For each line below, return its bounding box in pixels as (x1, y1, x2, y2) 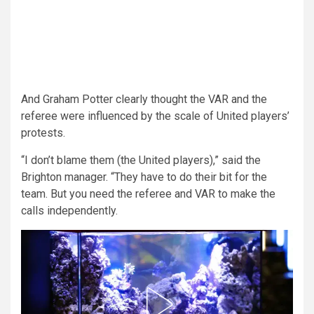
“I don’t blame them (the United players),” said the (21, 153, 261, 167)
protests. (21, 125, 65, 139)
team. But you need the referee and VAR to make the (21, 186, 275, 200)
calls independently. (21, 203, 118, 217)
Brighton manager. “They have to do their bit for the (21, 170, 267, 184)
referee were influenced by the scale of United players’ (21, 109, 289, 123)
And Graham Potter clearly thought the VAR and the (21, 92, 267, 106)
